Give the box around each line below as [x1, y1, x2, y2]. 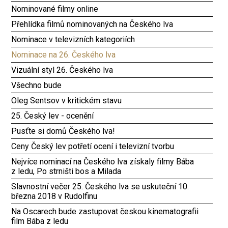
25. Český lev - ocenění [11, 110, 94, 121]
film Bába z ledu [11, 216, 69, 226]
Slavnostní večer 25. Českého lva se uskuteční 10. [11, 181, 189, 191]
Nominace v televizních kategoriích [11, 34, 135, 44]
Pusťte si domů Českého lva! [11, 126, 116, 136]
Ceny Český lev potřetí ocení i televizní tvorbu [11, 141, 175, 151]
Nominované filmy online [11, 4, 99, 14]
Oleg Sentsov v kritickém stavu [11, 95, 122, 105]
